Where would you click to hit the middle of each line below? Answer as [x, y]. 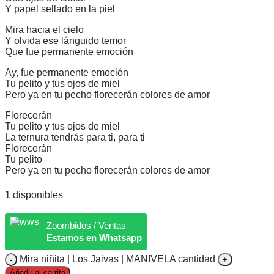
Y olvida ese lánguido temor [65, 41]
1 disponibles [34, 194]
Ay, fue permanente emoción [67, 73]
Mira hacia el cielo [44, 30]
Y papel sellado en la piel [60, 9]
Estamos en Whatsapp [94, 237]
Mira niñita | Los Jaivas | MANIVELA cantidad [117, 259]
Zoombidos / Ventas [86, 225]
